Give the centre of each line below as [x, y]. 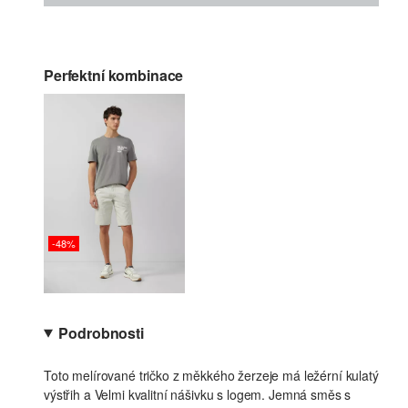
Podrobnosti [101, 333]
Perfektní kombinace [114, 75]
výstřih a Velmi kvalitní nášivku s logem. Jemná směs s [198, 395]
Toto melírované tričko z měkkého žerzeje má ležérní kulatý [211, 376]
